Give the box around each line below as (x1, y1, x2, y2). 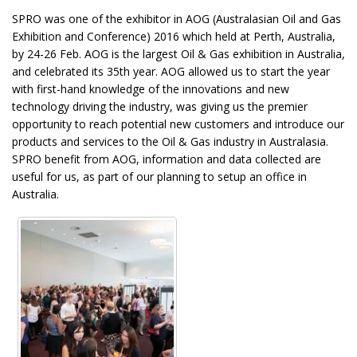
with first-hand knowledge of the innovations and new (12, 81, 289, 96)
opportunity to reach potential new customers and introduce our (12, 116, 344, 131)
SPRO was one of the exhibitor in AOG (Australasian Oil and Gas (12, 11, 341, 26)
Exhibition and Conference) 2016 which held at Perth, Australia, (12, 29, 335, 44)
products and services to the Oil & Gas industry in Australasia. (12, 134, 328, 149)
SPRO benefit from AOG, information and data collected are (12, 151, 321, 167)
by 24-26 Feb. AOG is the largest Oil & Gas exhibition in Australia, (12, 46, 345, 61)
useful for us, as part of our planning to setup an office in (12, 169, 307, 184)
